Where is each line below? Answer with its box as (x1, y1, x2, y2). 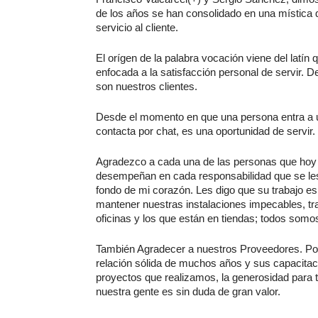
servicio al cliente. (96, 22, 178, 33)
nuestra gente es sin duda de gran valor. (96, 286, 280, 297)
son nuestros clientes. (96, 81, 197, 92)
